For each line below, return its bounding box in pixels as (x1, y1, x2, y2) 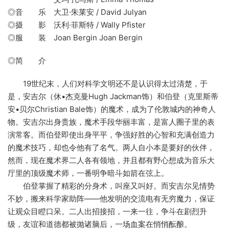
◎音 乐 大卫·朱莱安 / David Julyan (8, 7, 147, 17)
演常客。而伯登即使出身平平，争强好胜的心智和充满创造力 (8, 130, 215, 140)
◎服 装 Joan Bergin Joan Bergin (8, 33, 143, 43)
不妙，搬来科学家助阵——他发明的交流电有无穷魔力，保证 (8, 194, 215, 204)
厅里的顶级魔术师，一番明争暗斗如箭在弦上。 (8, 168, 169, 178)
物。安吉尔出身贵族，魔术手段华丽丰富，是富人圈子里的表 (8, 117, 215, 127)
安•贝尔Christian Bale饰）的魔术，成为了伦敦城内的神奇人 (8, 104, 216, 114)
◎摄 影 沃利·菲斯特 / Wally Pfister (8, 20, 146, 30)
